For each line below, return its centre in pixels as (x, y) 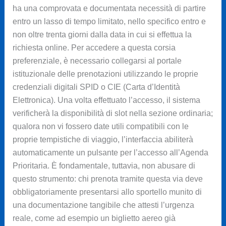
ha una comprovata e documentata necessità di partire (109, 9)
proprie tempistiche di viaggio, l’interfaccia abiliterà (103, 140)
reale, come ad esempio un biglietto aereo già (94, 218)
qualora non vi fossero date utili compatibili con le (100, 127)
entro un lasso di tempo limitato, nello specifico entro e (109, 22)
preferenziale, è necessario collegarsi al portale (97, 61)
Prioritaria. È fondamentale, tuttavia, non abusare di (104, 166)
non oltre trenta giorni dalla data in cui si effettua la (102, 35)
